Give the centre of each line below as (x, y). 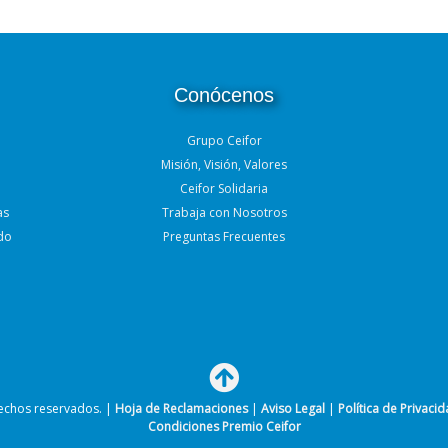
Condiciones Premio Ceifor (224, 426)
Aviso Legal (293, 408)
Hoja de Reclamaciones (181, 408)
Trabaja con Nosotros (224, 212)
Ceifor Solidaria (224, 188)
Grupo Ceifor (224, 140)
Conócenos (224, 94)
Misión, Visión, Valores (224, 164)
